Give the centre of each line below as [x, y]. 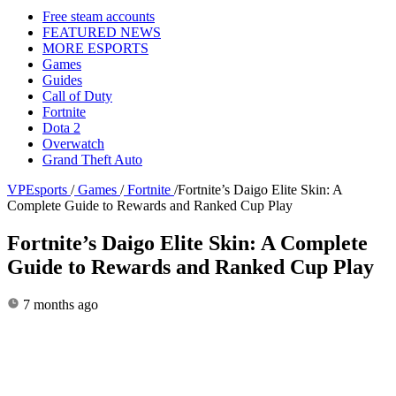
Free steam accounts [99, 16]
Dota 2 [61, 127]
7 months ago [59, 304]
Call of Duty [77, 95]
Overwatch [73, 143]
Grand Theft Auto [92, 159]
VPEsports [37, 189]
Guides [62, 80]
